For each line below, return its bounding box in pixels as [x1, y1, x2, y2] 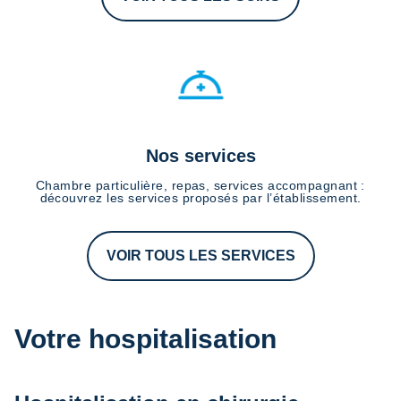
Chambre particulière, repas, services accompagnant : [36, 178, 365, 193]
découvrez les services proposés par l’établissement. [39, 191, 362, 206]
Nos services [145, 146, 256, 166]
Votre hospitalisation [14, 324, 277, 354]
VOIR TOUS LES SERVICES [106, 248, 295, 264]
